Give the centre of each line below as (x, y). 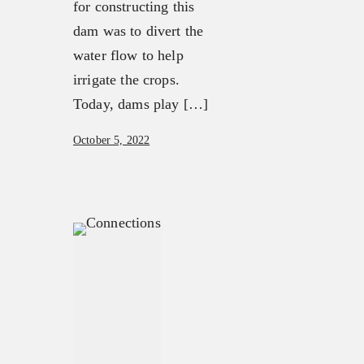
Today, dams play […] (141, 104)
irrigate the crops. (126, 80)
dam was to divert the (139, 31)
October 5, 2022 (112, 141)
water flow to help (128, 56)
